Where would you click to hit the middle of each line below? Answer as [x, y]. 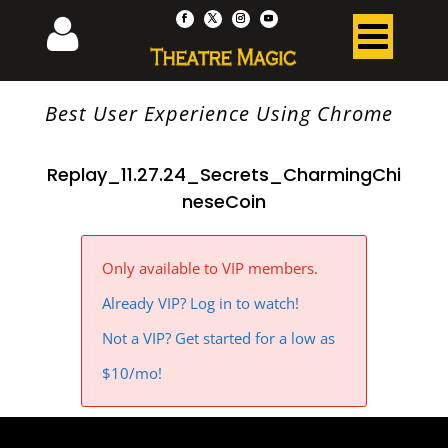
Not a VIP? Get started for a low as [218, 338]
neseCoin [223, 201]
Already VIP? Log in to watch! [200, 303]
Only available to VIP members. [209, 268]
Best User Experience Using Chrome [218, 113]
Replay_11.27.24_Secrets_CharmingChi [223, 174]
